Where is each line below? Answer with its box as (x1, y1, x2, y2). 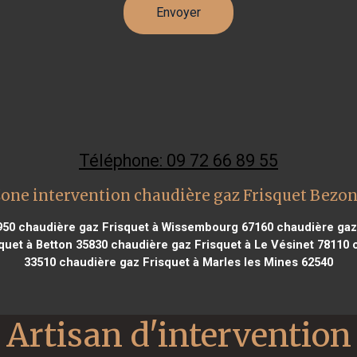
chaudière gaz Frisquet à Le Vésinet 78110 (107, 237, 349, 252)
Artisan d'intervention (6, 314, 351, 355)
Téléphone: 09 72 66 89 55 (79, 150, 278, 171)
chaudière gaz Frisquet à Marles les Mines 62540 (56, 254, 333, 269)
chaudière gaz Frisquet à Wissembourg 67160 (14, 219, 273, 234)
